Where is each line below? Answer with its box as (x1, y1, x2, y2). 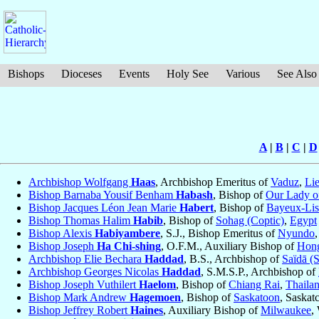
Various (226, 68, 260, 80)
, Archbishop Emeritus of (155, 176, 271, 189)
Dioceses (61, 68, 102, 80)
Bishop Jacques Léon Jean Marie (28, 202, 179, 214)
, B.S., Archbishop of (184, 253, 282, 266)
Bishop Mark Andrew (28, 291, 130, 304)
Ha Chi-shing (97, 240, 161, 253)
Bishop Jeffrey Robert (28, 304, 130, 317)
